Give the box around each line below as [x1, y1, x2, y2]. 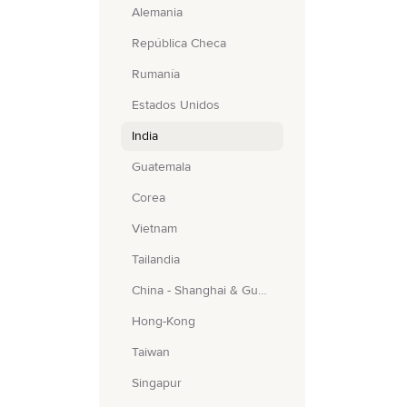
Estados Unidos [131, 97, 220, 113]
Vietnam [131, 221, 177, 236]
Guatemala [131, 159, 191, 174]
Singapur [131, 375, 182, 391]
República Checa [131, 35, 226, 51]
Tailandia [131, 252, 180, 267]
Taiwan [131, 344, 170, 360]
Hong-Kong [131, 313, 195, 329]
